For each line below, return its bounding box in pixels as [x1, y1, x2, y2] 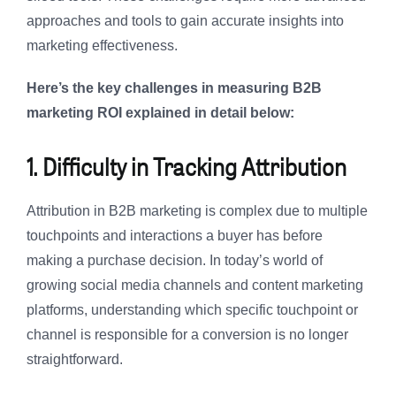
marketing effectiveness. [27, 38, 178, 54]
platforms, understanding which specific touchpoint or [27, 302, 358, 318]
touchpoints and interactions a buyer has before [27, 228, 323, 244]
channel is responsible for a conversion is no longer [27, 327, 348, 343]
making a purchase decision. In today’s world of [27, 253, 323, 269]
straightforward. [27, 352, 123, 368]
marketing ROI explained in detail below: [27, 105, 294, 121]
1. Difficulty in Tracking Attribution [27, 148, 346, 186]
